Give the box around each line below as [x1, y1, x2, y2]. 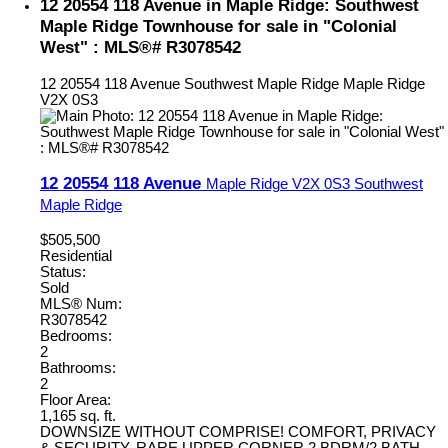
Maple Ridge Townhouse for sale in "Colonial [40, 16, 397, 37]
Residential [40, 247, 112, 264]
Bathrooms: [40, 359, 116, 376]
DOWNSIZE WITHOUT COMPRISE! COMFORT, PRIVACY [40, 423, 436, 440]
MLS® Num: [40, 295, 122, 312]
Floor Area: [40, 391, 111, 408]
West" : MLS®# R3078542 [40, 37, 241, 58]
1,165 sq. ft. [40, 407, 116, 424]
